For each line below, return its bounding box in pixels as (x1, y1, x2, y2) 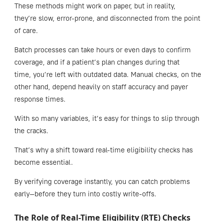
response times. (14, 94, 68, 104)
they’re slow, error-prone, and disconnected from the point (14, 13, 200, 23)
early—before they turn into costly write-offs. (14, 189, 156, 198)
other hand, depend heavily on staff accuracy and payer (14, 82, 188, 91)
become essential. (14, 157, 75, 167)
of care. (14, 26, 38, 35)
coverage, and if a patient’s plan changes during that (14, 57, 180, 67)
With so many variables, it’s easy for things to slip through (14, 113, 199, 123)
